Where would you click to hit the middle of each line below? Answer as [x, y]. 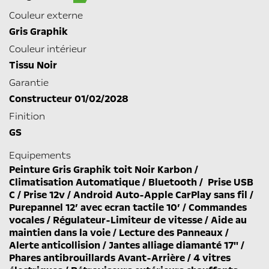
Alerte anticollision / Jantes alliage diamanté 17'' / [127, 246]
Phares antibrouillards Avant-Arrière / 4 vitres [120, 258]
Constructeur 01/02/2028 [69, 99]
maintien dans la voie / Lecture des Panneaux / [119, 233]
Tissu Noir [33, 65]
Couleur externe [46, 15]
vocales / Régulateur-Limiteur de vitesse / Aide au [128, 220]
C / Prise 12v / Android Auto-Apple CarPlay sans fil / [131, 195]
